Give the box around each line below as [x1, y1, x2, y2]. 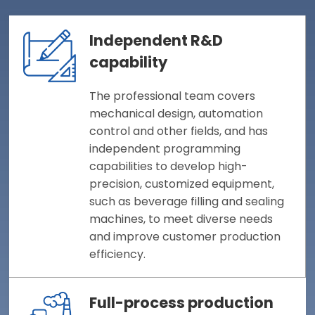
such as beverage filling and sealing [89, 193, 285, 210]
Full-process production [89, 292, 274, 313]
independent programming [89, 140, 241, 157]
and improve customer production [89, 228, 281, 245]
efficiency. [89, 245, 146, 262]
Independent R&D [89, 30, 224, 51]
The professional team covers [89, 87, 256, 104]
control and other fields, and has [89, 122, 269, 139]
